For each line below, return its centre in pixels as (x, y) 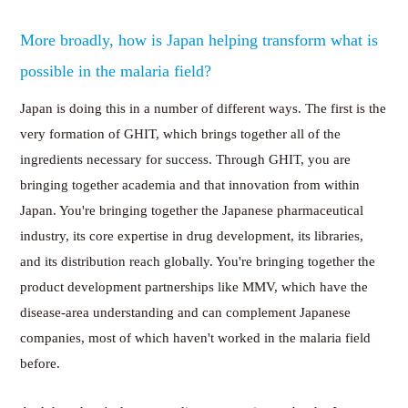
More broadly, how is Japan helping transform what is (199, 40)
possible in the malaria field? (116, 71)
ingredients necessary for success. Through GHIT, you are (186, 159)
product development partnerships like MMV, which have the (194, 286)
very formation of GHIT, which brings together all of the (181, 133)
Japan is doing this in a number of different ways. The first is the (204, 108)
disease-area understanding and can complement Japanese (186, 312)
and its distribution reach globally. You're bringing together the (198, 261)
